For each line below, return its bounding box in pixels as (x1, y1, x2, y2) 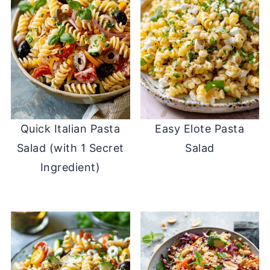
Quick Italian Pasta (20, 122, 121, 136)
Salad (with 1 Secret (16, 142, 124, 155)
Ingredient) (40, 161, 101, 174)
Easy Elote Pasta (155, 122, 245, 136)
